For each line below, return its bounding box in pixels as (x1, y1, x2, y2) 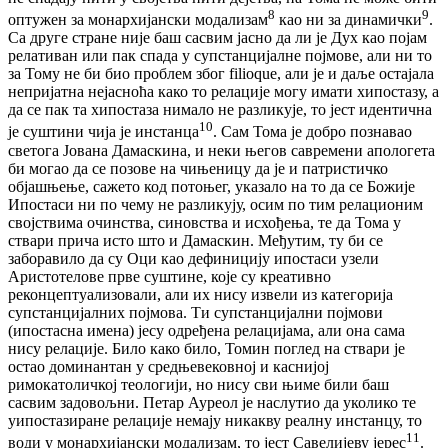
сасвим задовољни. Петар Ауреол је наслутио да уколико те (8, 393, 416, 411)
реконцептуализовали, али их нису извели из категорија (8, 285, 393, 303)
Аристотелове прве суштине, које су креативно (8, 267, 331, 285)
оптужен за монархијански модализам (8, 11, 268, 29)
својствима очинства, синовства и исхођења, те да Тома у (8, 213, 401, 231)
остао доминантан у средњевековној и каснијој (8, 357, 329, 375)
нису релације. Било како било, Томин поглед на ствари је (8, 339, 405, 357)
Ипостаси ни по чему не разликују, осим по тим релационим (8, 195, 423, 213)
